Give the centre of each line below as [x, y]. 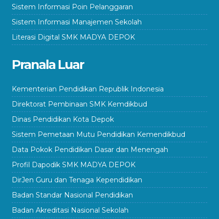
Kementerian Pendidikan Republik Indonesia [88, 89]
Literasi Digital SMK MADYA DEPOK [73, 37]
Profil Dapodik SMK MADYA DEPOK [74, 164]
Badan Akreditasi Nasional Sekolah [70, 210]
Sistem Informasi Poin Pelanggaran [72, 7]
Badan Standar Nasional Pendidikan [72, 195]
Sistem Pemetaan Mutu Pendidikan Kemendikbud [99, 134]
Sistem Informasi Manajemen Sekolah [77, 22]
